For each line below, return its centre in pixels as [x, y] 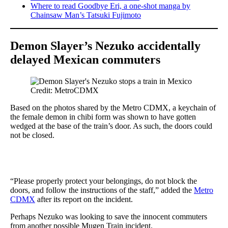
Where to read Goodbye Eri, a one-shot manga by [110, 6]
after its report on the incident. [84, 199]
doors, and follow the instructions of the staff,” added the [102, 190]
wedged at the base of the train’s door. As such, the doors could [111, 126]
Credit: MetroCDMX [65, 90]
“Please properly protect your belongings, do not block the [104, 181]
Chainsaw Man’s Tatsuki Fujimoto [86, 15]
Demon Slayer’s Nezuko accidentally [105, 46]
